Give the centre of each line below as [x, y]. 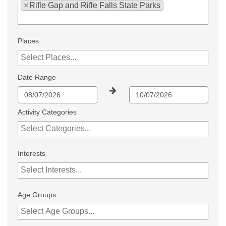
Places [28, 41]
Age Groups [37, 195]
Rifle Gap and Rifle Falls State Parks [95, 5]
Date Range [37, 77]
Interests [32, 153]
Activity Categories [47, 112]
